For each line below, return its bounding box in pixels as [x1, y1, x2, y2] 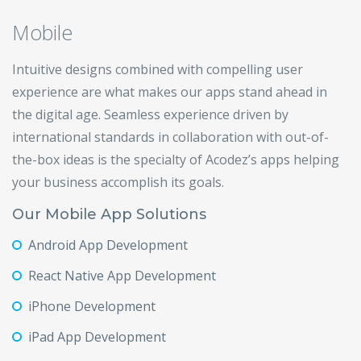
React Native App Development [28, 267, 216, 284]
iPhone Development [28, 297, 156, 315]
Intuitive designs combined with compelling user [12, 60, 303, 78]
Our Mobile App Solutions [12, 205, 206, 223]
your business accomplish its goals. [12, 173, 224, 191]
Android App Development [28, 236, 188, 254]
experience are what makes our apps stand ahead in [12, 83, 327, 101]
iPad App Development [28, 328, 166, 346]
